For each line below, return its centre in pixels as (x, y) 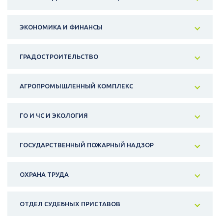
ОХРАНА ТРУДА (44, 175)
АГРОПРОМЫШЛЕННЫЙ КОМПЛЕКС (76, 86)
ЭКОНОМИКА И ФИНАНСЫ (61, 27)
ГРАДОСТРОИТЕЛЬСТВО (59, 57)
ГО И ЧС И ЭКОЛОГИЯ (54, 116)
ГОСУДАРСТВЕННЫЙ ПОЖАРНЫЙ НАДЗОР (87, 145)
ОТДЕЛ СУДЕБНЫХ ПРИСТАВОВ (70, 204)
